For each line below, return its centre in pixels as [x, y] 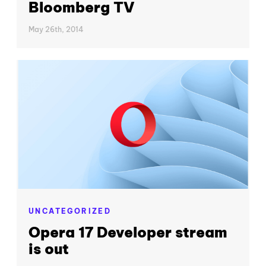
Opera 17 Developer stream [128, 232]
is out [49, 248]
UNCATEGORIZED [70, 211]
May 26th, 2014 [56, 29]
